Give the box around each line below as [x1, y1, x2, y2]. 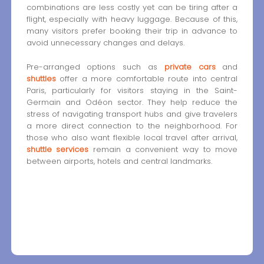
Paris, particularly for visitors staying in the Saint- [26, 84, 238, 96]
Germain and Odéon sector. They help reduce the [26, 96, 238, 108]
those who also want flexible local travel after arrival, [26, 131, 238, 143]
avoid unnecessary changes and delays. [26, 37, 184, 49]
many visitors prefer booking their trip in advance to [26, 25, 238, 37]
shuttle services [26, 143, 89, 155]
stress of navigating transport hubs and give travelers [26, 108, 238, 120]
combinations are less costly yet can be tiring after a [26, 2, 238, 14]
